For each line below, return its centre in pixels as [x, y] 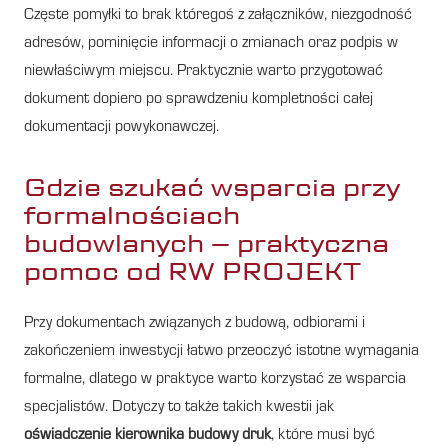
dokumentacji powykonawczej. [121, 127]
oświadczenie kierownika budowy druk [147, 435]
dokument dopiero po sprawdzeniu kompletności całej [198, 99]
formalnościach [132, 215]
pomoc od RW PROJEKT [192, 271]
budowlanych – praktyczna [206, 243]
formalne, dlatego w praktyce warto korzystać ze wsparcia [215, 379]
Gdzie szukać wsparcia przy [212, 187]
